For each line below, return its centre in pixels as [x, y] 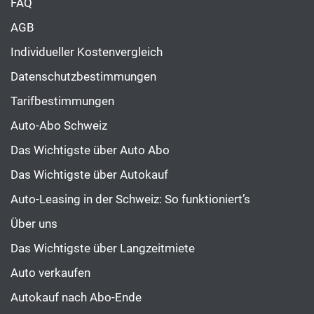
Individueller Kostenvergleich [87, 52]
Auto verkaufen [50, 273]
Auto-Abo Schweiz [59, 126]
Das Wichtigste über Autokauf [89, 175]
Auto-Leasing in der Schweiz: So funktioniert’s [130, 199]
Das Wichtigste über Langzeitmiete [103, 248]
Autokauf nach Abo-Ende [76, 298]
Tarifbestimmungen [62, 101]
